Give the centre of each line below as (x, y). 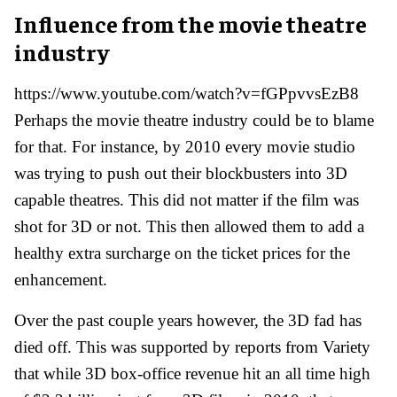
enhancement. (61, 279)
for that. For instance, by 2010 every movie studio (185, 146)
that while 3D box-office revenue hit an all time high (192, 373)
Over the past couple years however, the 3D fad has (188, 320)
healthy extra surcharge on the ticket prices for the (182, 253)
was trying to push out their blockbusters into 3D (181, 173)
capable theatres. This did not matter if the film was (187, 199)
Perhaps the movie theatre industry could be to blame (194, 120)
